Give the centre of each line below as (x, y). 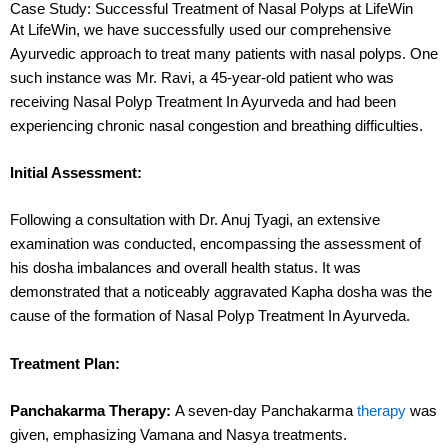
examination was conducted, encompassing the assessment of (215, 244)
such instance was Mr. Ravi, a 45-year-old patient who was (202, 77)
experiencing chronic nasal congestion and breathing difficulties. (216, 125)
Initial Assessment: (76, 173)
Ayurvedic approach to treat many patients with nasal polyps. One (224, 53)
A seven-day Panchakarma (264, 411)
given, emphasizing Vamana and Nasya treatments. (178, 435)
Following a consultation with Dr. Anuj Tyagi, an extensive (195, 220)
